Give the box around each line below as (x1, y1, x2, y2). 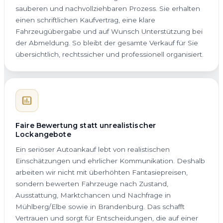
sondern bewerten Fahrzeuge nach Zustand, (15, 179, 168, 188)
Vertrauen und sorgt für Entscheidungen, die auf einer (15, 214, 198, 222)
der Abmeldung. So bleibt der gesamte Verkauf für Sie (15, 38, 198, 47)
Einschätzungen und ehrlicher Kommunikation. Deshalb (15, 156, 205, 165)
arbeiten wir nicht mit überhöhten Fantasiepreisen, (15, 168, 188, 176)
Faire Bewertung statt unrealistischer (15, 120, 156, 130)
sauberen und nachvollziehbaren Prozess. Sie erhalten (15, 4, 200, 12)
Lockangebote (15, 129, 71, 139)
